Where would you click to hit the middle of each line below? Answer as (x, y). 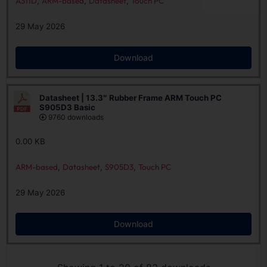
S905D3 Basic (67, 107)
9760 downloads (75, 117)
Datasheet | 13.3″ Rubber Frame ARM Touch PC (131, 98)
